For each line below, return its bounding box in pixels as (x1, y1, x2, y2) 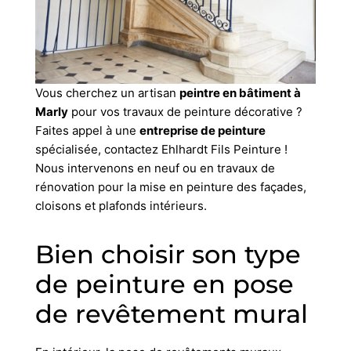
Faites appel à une (34, 122, 139, 138)
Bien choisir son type (34, 238, 301, 270)
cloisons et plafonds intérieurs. (34, 197, 207, 213)
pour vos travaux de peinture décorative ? (67, 103, 302, 119)
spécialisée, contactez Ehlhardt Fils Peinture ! (34, 141, 288, 157)
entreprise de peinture (139, 122, 266, 138)
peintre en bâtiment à (179, 85, 301, 100)
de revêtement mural (34, 298, 308, 329)
